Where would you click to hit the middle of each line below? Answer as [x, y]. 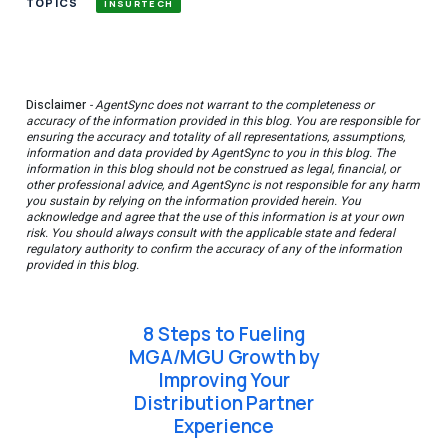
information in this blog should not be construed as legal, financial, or [213, 169]
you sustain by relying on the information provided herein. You [193, 201]
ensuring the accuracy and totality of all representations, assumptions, [215, 137]
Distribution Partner [224, 403]
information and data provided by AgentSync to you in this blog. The [210, 153]
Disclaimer [56, 105]
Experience [224, 426]
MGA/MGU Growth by [224, 357]
